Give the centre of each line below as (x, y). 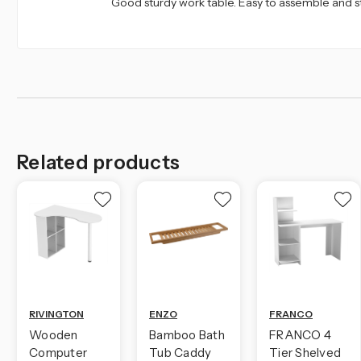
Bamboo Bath (187, 335)
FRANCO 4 (300, 335)
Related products (98, 163)
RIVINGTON (56, 314)
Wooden (54, 335)
